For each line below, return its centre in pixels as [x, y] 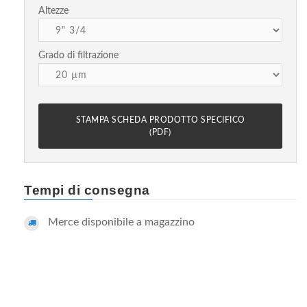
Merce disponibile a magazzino [121, 222]
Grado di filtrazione [78, 55]
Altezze [53, 11]
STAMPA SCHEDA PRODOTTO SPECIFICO [160, 120]
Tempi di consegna [87, 190]
